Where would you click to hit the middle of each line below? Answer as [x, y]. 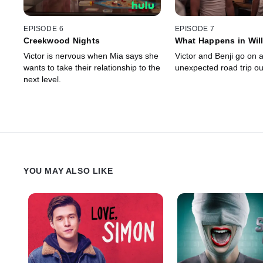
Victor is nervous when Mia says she [91, 55]
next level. [42, 79]
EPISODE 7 [195, 28]
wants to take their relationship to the [92, 67]
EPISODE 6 [44, 28]
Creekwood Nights [62, 40]
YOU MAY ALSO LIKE [68, 171]
